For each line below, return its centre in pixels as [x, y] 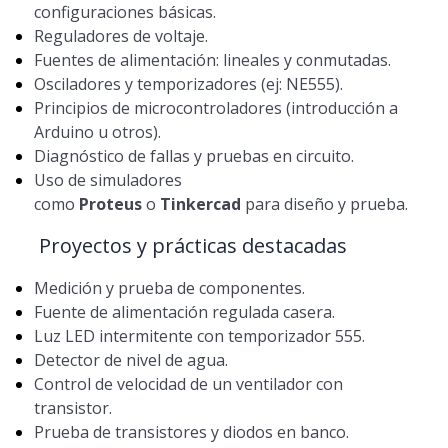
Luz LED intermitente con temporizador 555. [199, 336]
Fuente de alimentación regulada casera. [184, 312]
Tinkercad [200, 204]
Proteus [110, 204]
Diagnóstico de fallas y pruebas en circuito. [193, 156]
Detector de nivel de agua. [130, 360]
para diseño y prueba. [324, 204]
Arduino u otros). [97, 132]
